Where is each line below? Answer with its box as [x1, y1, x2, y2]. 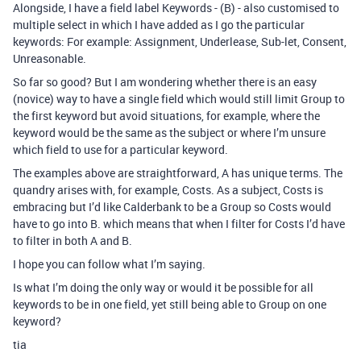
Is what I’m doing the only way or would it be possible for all [13, 280, 313, 295]
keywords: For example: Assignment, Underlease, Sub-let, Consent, [13, 34, 346, 49]
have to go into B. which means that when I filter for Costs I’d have [13, 216, 345, 231]
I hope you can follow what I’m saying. [13, 256, 205, 272]
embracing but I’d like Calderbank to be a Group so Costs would [13, 199, 331, 214]
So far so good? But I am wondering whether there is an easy [13, 74, 317, 89]
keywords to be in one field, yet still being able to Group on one [13, 297, 326, 312]
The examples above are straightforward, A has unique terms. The [13, 165, 342, 180]
